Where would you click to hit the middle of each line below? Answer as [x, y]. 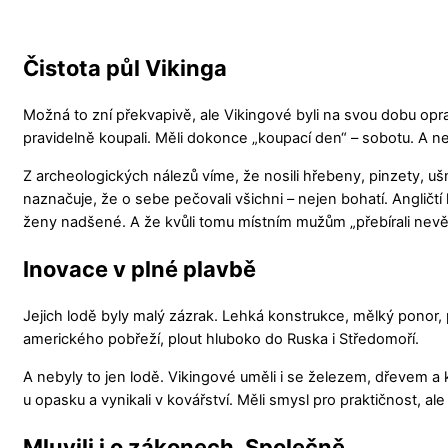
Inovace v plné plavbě [139, 269]
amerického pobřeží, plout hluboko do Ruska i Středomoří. [221, 339]
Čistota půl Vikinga [125, 68]
